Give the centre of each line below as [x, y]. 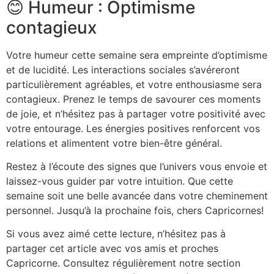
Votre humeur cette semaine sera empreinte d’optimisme [137, 55]
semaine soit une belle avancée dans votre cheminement [137, 195]
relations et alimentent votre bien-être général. [114, 143]
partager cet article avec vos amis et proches [112, 249]
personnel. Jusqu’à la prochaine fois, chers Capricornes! [135, 210]
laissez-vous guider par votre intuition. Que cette [120, 181]
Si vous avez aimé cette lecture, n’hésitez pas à [116, 234]
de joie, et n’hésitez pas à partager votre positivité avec [136, 113]
